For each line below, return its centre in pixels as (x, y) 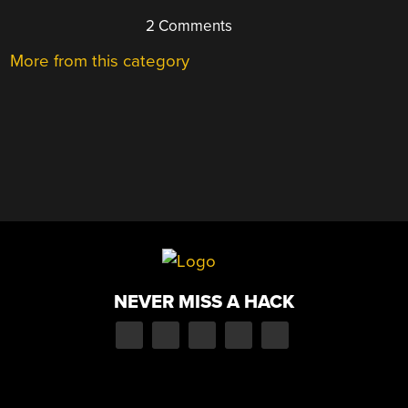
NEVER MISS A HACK (204, 302)
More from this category (100, 61)
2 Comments (188, 25)
